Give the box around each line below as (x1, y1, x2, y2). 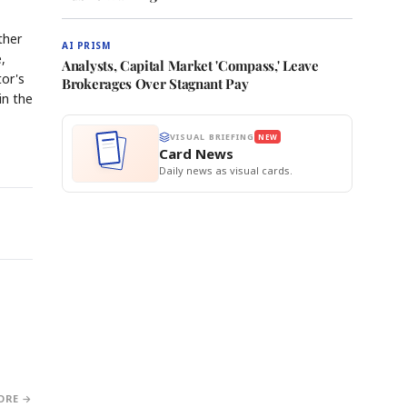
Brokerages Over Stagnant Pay (62, 74, 249, 93)
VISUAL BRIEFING (170, 131, 255, 143)
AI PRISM (62, 39, 110, 52)
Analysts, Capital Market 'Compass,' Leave (62, 56, 319, 74)
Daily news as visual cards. (159, 164, 293, 177)
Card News (159, 144, 233, 163)
